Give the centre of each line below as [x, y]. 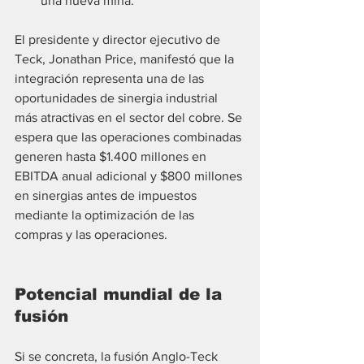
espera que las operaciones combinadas [130, 137]
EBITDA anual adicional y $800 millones [130, 176]
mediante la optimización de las [106, 215]
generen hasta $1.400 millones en [112, 157]
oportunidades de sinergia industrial [118, 98]
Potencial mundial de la [121, 295]
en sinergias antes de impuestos [107, 196]
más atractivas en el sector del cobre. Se [130, 118]
